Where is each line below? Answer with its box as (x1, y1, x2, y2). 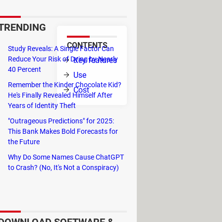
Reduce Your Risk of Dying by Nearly (8, 55, 118, 63)
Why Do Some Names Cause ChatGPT (8, 153, 124, 161)
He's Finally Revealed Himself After (8, 91, 112, 99)
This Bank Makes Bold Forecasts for (8, 127, 118, 135)
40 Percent (8, 65, 41, 73)
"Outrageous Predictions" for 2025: (8, 117, 114, 125)
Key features (73, 55, 117, 65)
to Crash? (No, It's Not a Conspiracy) (8, 164, 119, 171)
